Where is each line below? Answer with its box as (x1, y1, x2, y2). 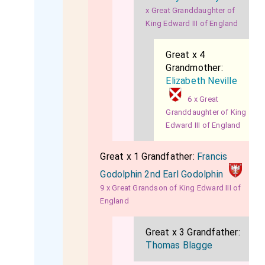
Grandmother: (166, 62, 223, 73)
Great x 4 (166, 49, 205, 60)
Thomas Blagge (146, 240, 213, 251)
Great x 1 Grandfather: (100, 151, 198, 162)
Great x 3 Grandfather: (146, 227, 240, 238)
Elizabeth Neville (166, 75, 237, 86)
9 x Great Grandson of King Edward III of (100, 183, 241, 192)
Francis (197, 151, 228, 162)
